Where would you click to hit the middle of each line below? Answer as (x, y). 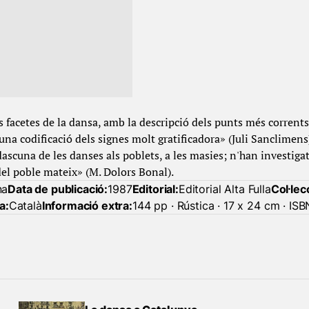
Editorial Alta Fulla (225, 189)
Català (25, 206)
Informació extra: (87, 206)
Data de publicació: (58, 189)
